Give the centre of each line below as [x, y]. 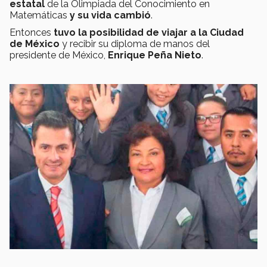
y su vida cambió [110, 15]
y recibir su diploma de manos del [136, 44]
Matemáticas [40, 15]
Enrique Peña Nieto [155, 55]
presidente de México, [59, 55]
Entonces [32, 33]
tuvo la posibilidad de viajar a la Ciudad [149, 33]
